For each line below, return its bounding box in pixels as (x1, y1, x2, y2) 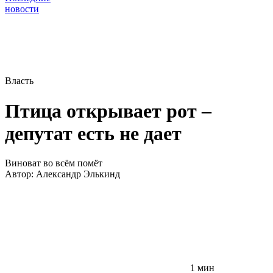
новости (5, 4, 39, 15)
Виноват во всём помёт (5, 158, 102, 169)
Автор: (5, 169, 36, 180)
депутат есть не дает (5, 122, 182, 144)
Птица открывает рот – (5, 99, 211, 122)
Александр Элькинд (36, 169, 120, 180)
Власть (5, 76, 34, 87)
